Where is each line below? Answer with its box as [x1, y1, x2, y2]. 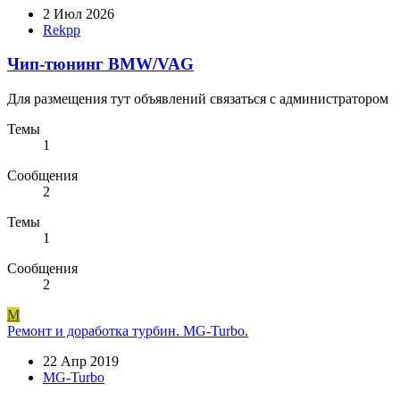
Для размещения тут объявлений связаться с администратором [7, 91, 388, 107]
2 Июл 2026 [43, 5, 114, 21]
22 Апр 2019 [43, 354, 119, 370]
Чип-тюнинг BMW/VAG [7, 54, 194, 74]
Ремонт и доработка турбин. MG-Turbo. [7, 323, 248, 339]
